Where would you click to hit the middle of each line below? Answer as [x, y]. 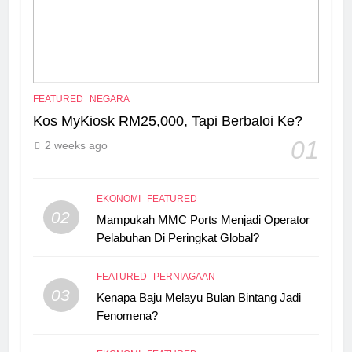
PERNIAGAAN [184, 276]
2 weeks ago [76, 145]
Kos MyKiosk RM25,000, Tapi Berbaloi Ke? [168, 121]
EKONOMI [118, 198]
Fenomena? [127, 315]
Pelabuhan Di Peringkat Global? [178, 237]
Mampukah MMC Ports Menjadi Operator [203, 219]
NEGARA [110, 99]
